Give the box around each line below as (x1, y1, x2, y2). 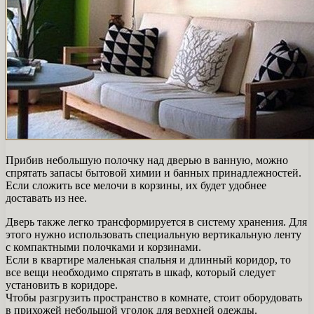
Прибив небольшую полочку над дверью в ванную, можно (6, 153, 288, 166)
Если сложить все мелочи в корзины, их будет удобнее (6, 179, 266, 191)
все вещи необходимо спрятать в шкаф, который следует (6, 266, 275, 278)
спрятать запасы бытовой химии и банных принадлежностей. (6, 166, 301, 179)
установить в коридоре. (6, 278, 118, 291)
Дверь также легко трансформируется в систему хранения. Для (6, 215, 307, 228)
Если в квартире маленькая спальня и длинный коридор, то (6, 253, 291, 266)
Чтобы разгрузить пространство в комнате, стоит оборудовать (6, 291, 302, 303)
